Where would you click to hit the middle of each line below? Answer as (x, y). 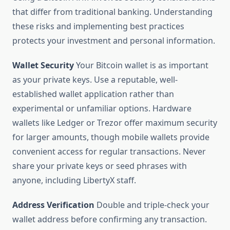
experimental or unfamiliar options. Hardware (102, 109)
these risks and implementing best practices (98, 26)
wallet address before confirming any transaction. (110, 219)
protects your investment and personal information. (114, 41)
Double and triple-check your (152, 205)
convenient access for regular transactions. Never (109, 152)
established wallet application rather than (93, 94)
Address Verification (53, 205)
